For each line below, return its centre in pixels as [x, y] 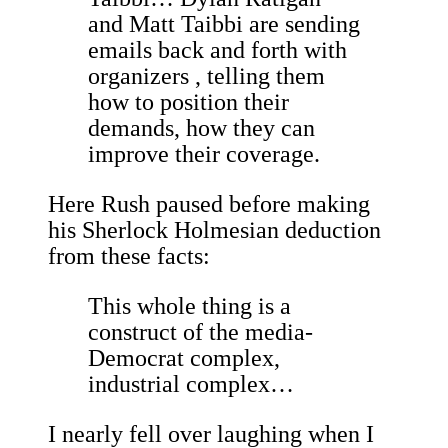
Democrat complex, [184, 358]
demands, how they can [201, 128]
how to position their [188, 102]
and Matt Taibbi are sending [224, 24]
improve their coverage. [204, 154]
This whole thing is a [189, 306]
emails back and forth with [217, 50]
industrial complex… [191, 384]
